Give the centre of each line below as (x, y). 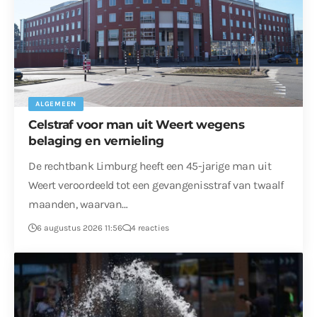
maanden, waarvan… (78, 204)
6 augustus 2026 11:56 (80, 227)
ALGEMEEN (56, 104)
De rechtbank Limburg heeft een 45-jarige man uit (150, 166)
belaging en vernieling (97, 140)
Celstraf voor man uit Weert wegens (137, 124)
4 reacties (150, 227)
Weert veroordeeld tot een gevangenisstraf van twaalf (156, 185)
